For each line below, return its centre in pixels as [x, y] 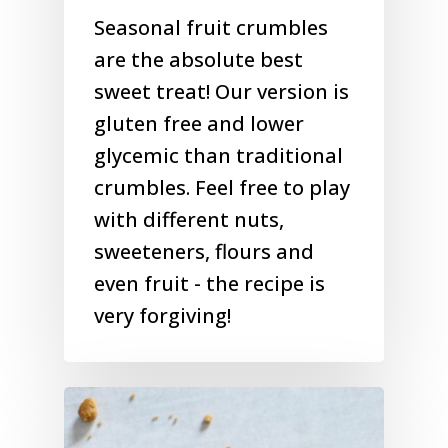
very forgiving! [162, 316]
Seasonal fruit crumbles [211, 28]
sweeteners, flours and [204, 252]
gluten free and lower [199, 124]
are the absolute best [198, 60]
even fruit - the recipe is [209, 284]
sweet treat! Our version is [221, 92]
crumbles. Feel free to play [222, 188]
